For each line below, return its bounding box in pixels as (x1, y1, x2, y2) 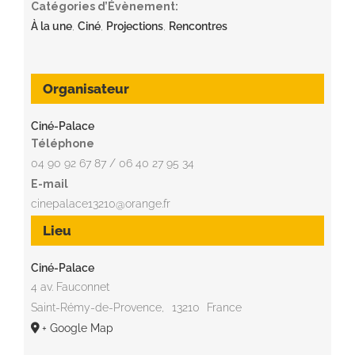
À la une (30, 19, 72, 32)
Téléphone (30, 136, 94, 150)
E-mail (30, 177, 68, 190)
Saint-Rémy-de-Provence (30, 300, 162, 314)
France (207, 300, 242, 314)
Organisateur (42, 80, 129, 97)
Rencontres (168, 19, 227, 32)
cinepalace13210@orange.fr (30, 197, 170, 210)
